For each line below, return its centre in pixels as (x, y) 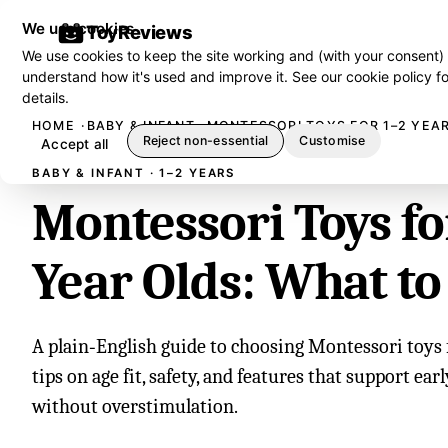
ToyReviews (139, 32)
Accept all (74, 143)
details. (46, 97)
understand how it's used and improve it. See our (184, 76)
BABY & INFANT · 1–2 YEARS (134, 173)
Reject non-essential (205, 141)
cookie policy (389, 76)
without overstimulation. (135, 406)
